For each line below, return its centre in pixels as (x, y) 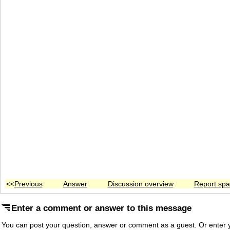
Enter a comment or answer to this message (101, 208)
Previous (28, 184)
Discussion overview (140, 184)
